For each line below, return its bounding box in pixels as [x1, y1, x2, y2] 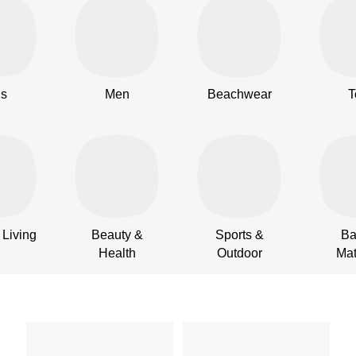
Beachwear [205, 85, 273, 102]
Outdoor [215, 244, 264, 261]
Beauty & [89, 226, 145, 242]
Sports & [213, 226, 265, 242]
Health [97, 244, 137, 261]
